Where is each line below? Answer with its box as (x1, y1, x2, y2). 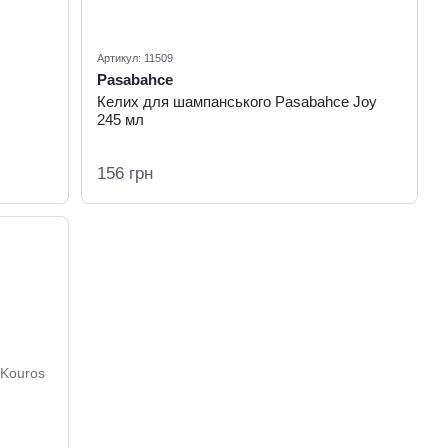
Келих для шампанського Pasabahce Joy (97, 93, 378, 110)
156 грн (97, 164, 154, 183)
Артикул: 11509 (97, 52, 174, 64)
